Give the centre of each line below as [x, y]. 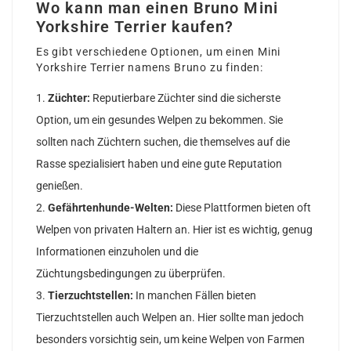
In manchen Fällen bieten [195, 295]
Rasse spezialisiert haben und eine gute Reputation [159, 163]
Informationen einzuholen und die [117, 251]
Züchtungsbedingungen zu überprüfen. [131, 273]
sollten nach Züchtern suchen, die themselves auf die [163, 141]
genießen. [60, 185]
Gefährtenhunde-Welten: [110, 207]
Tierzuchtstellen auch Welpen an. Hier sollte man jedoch [170, 317]
